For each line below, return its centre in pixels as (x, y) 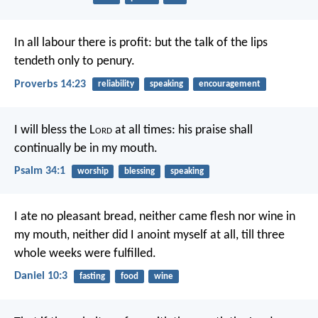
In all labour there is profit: (83, 43)
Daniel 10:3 (41, 276)
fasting (92, 277)
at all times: (144, 130)
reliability (116, 84)
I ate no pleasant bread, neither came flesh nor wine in (155, 217)
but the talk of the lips (210, 43)
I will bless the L (55, 130)
